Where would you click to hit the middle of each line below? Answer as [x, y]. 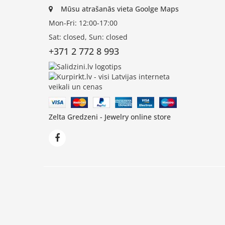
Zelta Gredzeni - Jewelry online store [110, 117]
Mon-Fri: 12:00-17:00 [83, 23]
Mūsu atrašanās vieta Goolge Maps [120, 9]
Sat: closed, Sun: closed [88, 37]
